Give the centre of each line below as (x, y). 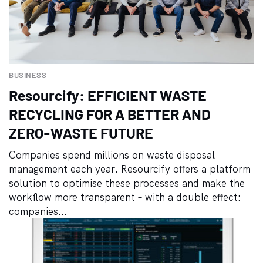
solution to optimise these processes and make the (127, 183)
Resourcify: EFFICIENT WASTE (108, 95)
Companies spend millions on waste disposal (112, 154)
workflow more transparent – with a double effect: (125, 197)
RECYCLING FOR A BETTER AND (109, 114)
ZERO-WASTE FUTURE (81, 132)
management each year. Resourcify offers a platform (130, 168)
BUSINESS (28, 75)
